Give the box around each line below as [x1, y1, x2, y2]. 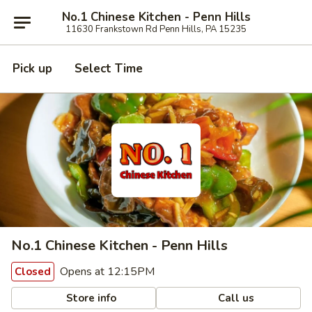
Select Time [75, 61, 143, 77]
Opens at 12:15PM [57, 264, 155, 279]
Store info [63, 290, 117, 305]
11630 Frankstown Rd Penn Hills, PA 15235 [65, 22, 247, 36]
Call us [215, 290, 255, 305]
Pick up [13, 61, 52, 77]
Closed [15, 265, 51, 279]
